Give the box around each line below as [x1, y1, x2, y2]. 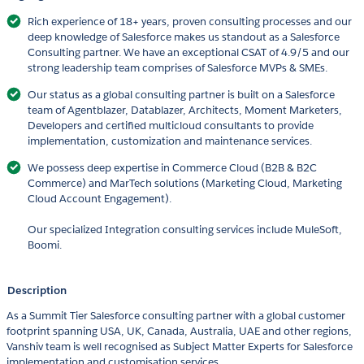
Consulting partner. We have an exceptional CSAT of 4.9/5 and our [28, 45, 349, 60]
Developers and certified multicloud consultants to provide [28, 119, 314, 133]
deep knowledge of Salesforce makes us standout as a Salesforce [28, 30, 340, 45]
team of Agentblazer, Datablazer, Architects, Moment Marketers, [28, 103, 342, 118]
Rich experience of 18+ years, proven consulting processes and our [28, 15, 352, 29]
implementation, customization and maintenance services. [28, 134, 312, 149]
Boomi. [28, 238, 62, 253]
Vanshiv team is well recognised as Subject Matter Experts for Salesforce [6, 340, 353, 354]
